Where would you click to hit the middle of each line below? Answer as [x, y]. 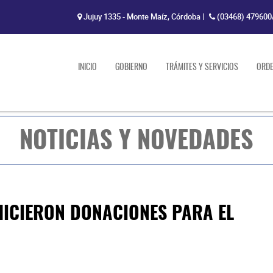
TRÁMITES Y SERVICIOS [202, 68]
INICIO [87, 68]
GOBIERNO [131, 68]
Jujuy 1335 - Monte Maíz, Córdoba [141, 16]
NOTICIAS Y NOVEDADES [136, 142]
